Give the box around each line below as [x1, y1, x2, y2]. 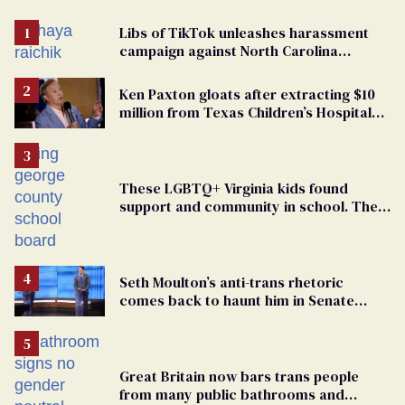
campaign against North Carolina [119, 40, 338, 61]
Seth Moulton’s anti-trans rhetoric [119, 271, 344, 292]
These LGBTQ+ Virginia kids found [119, 177, 348, 198]
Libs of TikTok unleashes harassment [119, 22, 369, 42]
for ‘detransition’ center [119, 119, 278, 140]
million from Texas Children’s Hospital [119, 101, 372, 122]
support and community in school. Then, [119, 195, 390, 216]
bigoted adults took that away [119, 213, 322, 234]
